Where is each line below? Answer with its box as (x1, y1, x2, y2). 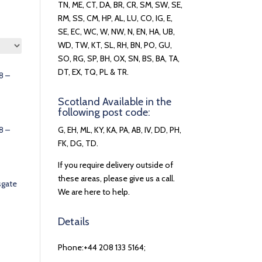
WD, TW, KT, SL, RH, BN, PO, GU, (57, 40, 172, 50)
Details (57, 215, 89, 228)
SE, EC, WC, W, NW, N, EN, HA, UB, (57, 26, 175, 37)
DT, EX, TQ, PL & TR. (57, 67, 129, 77)
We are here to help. (57, 187, 130, 197)
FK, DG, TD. (57, 138, 98, 149)
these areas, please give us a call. (57, 173, 175, 184)
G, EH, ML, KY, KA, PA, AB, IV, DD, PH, (57, 125, 181, 135)
